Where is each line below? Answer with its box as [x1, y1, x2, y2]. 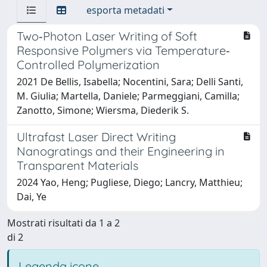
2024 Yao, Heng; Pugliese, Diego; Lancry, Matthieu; [17, 175, 243, 189]
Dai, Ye [17, 190, 46, 203]
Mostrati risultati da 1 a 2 [7, 216, 120, 229]
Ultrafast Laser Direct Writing [17, 129, 176, 144]
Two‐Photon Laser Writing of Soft [17, 28, 197, 44]
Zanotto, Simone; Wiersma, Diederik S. [17, 103, 189, 117]
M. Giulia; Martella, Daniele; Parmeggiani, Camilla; [17, 89, 240, 103]
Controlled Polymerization [17, 57, 160, 72]
